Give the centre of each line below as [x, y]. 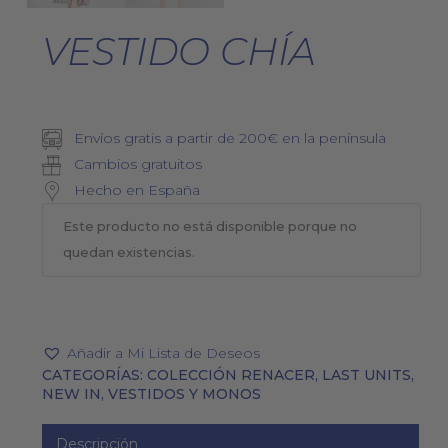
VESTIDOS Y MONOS [184, 394]
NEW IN [71, 394]
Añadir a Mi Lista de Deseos [163, 353]
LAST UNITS [366, 375]
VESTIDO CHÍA [178, 52]
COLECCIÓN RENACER [230, 375]
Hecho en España [134, 190]
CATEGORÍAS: [94, 375]
